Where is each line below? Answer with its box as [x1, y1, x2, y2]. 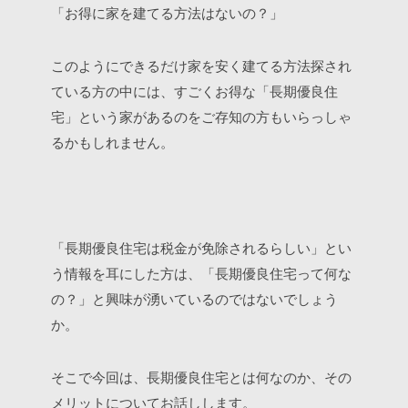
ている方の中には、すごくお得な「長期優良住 [51, 84, 338, 99]
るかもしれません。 [51, 135, 174, 150]
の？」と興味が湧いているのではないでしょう [51, 291, 338, 307]
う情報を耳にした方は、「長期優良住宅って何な [51, 266, 352, 281]
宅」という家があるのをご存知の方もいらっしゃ [51, 109, 352, 125]
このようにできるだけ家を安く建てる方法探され [51, 58, 352, 74]
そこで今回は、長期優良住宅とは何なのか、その [51, 370, 352, 385]
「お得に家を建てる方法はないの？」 [51, 5, 283, 21]
